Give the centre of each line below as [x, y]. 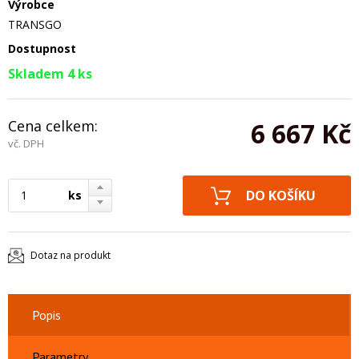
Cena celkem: [53, 126]
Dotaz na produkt [71, 255]
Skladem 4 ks [50, 74]
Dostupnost [42, 48]
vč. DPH [26, 143]
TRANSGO [35, 24]
